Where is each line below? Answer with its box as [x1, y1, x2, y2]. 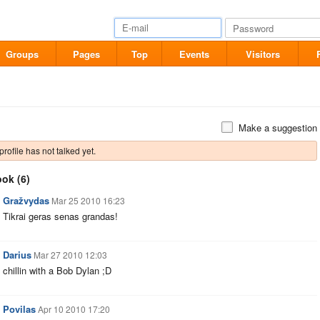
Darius [3, 248, 31, 261]
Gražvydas [3, 194, 49, 207]
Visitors [245, 47, 280, 61]
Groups [5, 47, 39, 61]
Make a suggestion [239, 121, 317, 134]
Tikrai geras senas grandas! [3, 209, 118, 223]
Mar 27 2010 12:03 [34, 249, 107, 261]
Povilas [3, 302, 36, 316]
